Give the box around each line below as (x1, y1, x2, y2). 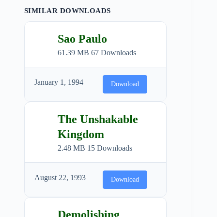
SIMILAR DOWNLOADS (24, 6, 111, 15)
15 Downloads (87, 143, 132, 152)
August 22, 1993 (34, 173, 86, 182)
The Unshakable (58, 112, 138, 125)
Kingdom (58, 127, 104, 140)
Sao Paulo (58, 32, 107, 45)
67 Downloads (91, 48, 136, 57)
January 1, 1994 (34, 77, 83, 86)
